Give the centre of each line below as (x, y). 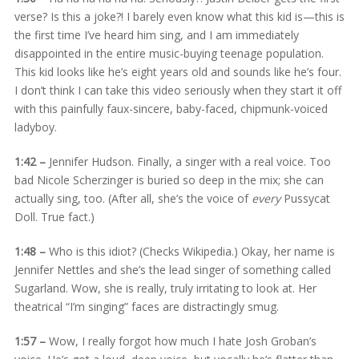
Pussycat (305, 198)
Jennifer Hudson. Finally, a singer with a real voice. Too (188, 161)
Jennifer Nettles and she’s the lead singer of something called (172, 269)
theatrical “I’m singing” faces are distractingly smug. (146, 306)
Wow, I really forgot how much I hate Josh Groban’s (181, 341)
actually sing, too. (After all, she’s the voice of (133, 198)
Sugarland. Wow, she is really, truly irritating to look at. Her (165, 288)
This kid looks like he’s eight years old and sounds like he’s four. (177, 71)
